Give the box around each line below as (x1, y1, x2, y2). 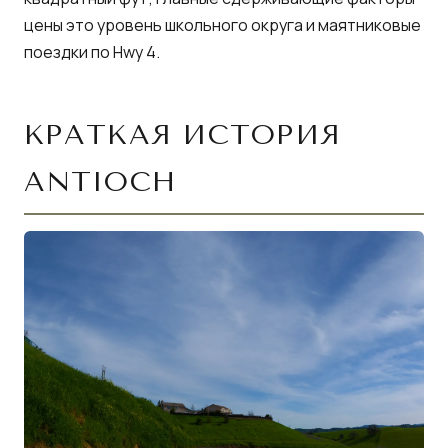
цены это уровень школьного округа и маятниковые (24, 14, 421, 36)
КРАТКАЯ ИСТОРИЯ (24, 117, 341, 151)
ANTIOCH (24, 164, 176, 198)
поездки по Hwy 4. (24, 41, 160, 63)
